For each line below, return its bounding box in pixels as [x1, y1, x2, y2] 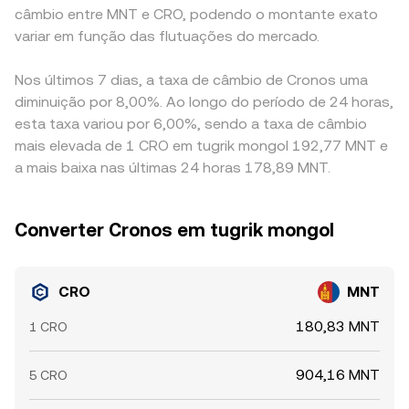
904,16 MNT [296, 366, 380, 383]
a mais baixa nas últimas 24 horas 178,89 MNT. [15, 159, 330, 176]
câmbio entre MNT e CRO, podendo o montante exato [15, 5, 378, 23]
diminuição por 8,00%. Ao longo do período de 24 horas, [15, 93, 393, 110]
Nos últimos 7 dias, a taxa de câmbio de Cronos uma [15, 71, 368, 89]
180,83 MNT [296, 318, 380, 335]
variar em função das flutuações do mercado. [15, 27, 320, 45]
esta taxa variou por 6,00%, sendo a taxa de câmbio [15, 115, 367, 132]
